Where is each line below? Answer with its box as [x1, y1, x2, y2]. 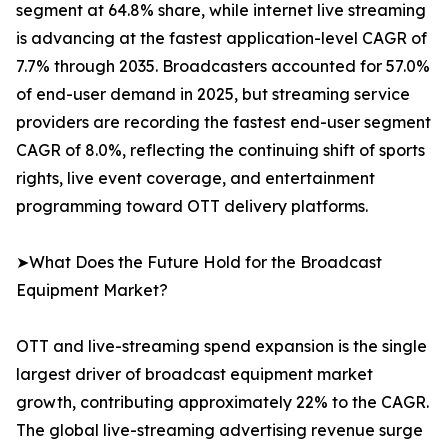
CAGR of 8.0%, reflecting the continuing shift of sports [16, 140, 425, 161]
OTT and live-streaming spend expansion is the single [16, 336, 427, 357]
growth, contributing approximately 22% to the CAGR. [16, 392, 429, 413]
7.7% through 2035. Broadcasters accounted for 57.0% [16, 56, 430, 77]
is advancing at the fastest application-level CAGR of [16, 28, 427, 49]
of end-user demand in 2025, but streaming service [16, 84, 410, 105]
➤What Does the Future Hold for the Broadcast [16, 252, 382, 273]
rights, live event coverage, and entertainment [16, 168, 375, 189]
